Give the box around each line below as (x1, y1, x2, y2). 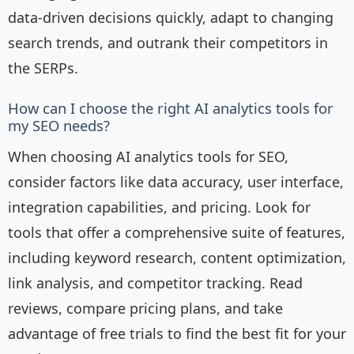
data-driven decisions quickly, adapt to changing (8, 8, 333, 28)
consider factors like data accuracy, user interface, (8, 172, 344, 192)
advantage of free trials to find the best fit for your (8, 324, 346, 344)
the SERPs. (8, 58, 78, 78)
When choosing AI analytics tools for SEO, (8, 147, 288, 167)
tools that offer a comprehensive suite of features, (8, 223, 345, 243)
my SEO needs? (8, 115, 110, 136)
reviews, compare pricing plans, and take (8, 299, 283, 318)
